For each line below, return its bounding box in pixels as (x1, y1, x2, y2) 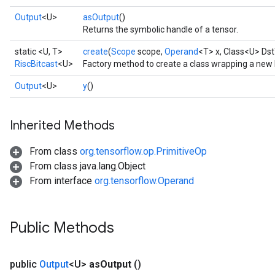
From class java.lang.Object (27, 160, 145, 172)
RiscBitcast (15, 59, 58, 69)
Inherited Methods (10, 118, 115, 133)
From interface (27, 175, 95, 187)
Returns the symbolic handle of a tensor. (83, 25, 238, 34)
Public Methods (10, 219, 114, 237)
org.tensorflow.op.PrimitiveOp (80, 145, 207, 157)
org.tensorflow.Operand (95, 175, 194, 187)
